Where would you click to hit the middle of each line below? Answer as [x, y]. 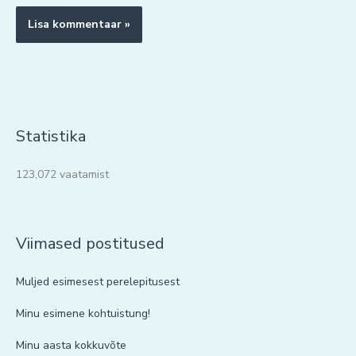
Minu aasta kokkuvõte [71, 345]
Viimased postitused [90, 243]
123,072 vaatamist [62, 174]
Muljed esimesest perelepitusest [98, 281]
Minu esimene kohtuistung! [83, 313]
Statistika [51, 136]
